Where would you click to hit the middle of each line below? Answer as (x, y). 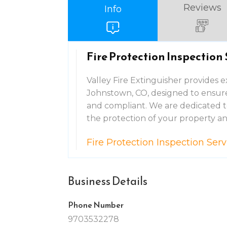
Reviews (202, 7)
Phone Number (96, 204)
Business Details (108, 181)
